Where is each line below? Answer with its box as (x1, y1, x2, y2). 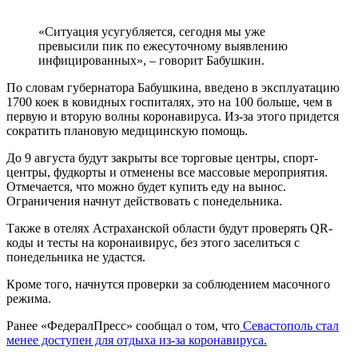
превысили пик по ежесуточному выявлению (38, 38, 288, 53)
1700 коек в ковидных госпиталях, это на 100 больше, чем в (6, 94, 332, 109)
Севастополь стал (240, 318, 339, 332)
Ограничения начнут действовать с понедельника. (6, 193, 282, 208)
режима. (6, 291, 51, 305)
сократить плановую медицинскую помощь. (6, 123, 248, 137)
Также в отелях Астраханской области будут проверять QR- (6, 221, 332, 235)
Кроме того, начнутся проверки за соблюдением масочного (6, 276, 330, 291)
